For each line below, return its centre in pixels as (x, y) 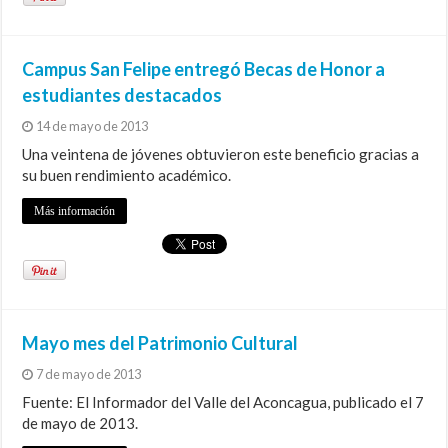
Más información (75, 211)
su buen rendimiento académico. (127, 175)
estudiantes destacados (122, 95)
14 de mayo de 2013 (92, 126)
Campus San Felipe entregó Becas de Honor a (204, 69)
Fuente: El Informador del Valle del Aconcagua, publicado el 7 (223, 402)
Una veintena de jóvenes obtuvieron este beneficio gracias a (221, 154)
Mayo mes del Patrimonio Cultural (160, 343)
